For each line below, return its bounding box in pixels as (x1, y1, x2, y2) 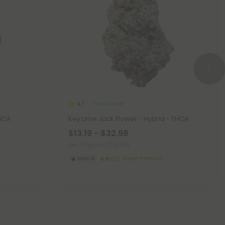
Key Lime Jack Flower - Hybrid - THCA (68, 114, 189, 124)
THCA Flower (92, 100, 124, 108)
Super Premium (123, 154, 164, 162)
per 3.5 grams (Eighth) (68, 140, 130, 149)
